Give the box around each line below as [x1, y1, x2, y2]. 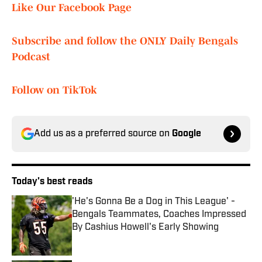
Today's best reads [12, 177, 92, 187]
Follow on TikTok [12, 84, 97, 96]
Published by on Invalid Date [71, 234, 178, 244]
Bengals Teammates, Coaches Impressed [72, 210, 246, 220]
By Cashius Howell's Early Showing [72, 223, 219, 233]
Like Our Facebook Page [12, 2, 132, 14]
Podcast [12, 51, 50, 63]
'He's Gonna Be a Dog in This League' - [72, 197, 235, 207]
